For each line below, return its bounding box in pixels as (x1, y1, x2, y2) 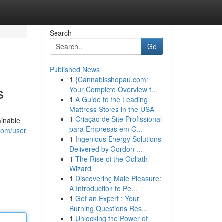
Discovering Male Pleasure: (75, 173, 161, 183)
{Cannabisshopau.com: (75, 74, 148, 84)
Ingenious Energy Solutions (75, 134, 161, 144)
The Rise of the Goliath (75, 154, 148, 164)
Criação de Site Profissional (75, 114, 162, 124)
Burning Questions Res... (69, 203, 148, 213)
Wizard (69, 164, 91, 173)
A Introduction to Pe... (69, 183, 137, 193)
